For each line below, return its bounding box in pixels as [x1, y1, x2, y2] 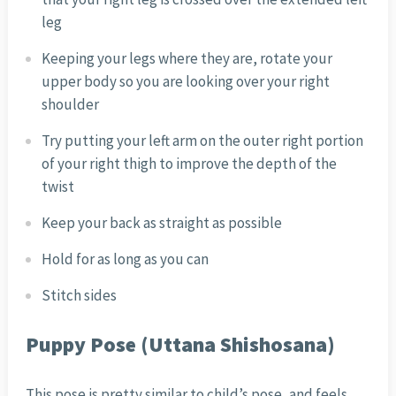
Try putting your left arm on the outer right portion [41, 131, 363, 151]
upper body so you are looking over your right [41, 72, 330, 92]
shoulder [41, 95, 99, 115]
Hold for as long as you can [41, 249, 209, 270]
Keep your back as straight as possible [41, 213, 282, 233]
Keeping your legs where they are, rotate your [41, 49, 332, 69]
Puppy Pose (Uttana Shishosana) [25, 331, 335, 358]
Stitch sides [41, 286, 117, 306]
